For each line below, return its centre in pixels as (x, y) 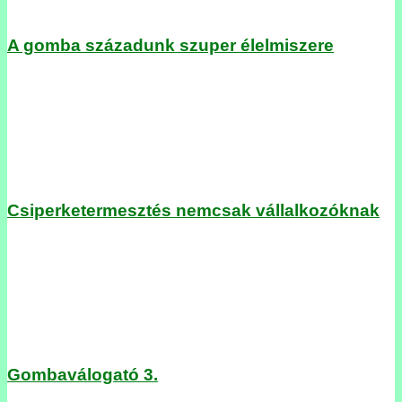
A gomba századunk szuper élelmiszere (170, 46)
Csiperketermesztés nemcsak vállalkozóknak (193, 210)
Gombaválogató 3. (83, 375)
